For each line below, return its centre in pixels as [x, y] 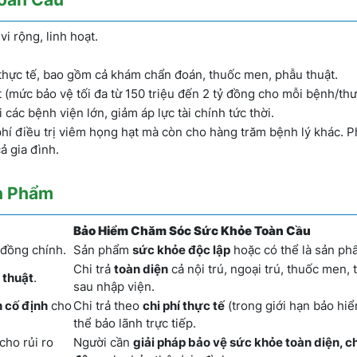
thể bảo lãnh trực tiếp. [135, 323]
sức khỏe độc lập [181, 250]
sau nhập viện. [114, 286]
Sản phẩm [103, 250]
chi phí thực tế [184, 306]
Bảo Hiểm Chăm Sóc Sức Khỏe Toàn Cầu [192, 231]
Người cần [103, 342]
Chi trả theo [108, 306]
